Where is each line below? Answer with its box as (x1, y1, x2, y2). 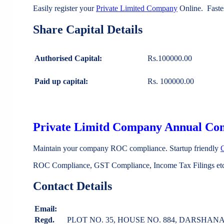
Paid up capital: (34, 76, 88, 85)
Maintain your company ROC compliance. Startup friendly (33, 143, 220, 152)
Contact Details (33, 179, 112, 193)
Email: (34, 204, 57, 213)
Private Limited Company (96, 3, 177, 12)
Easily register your (33, 3, 96, 12)
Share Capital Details (33, 22, 142, 36)
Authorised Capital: (34, 53, 102, 62)
